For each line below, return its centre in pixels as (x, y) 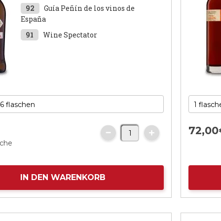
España (34, 19)
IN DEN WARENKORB (63, 177)
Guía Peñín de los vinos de (90, 8)
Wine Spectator (70, 35)
